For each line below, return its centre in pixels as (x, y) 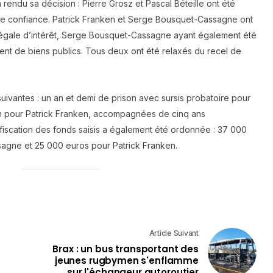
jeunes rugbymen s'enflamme (126, 261)
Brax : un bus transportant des (126, 249)
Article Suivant (174, 233)
